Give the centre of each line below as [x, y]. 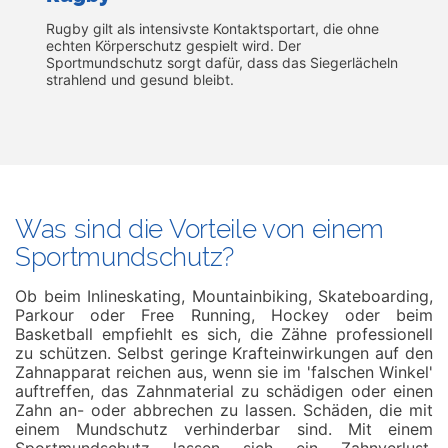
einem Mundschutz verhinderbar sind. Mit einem [224, 429]
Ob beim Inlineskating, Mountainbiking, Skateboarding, [224, 296]
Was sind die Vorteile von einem [200, 229]
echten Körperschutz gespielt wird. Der [173, 45]
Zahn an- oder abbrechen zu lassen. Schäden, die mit [224, 410]
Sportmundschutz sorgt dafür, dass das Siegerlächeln [222, 62]
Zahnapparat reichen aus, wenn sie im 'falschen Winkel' [224, 372]
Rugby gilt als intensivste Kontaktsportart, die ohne [212, 28]
